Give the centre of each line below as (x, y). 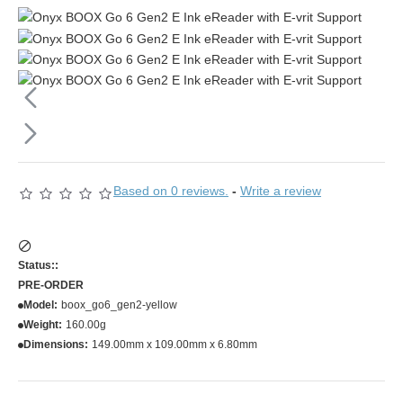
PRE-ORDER (51, 286)
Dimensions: (56, 345)
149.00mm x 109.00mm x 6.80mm (175, 345)
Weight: (43, 325)
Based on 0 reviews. (171, 191)
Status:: (38, 266)
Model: (40, 305)
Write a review (281, 191)
